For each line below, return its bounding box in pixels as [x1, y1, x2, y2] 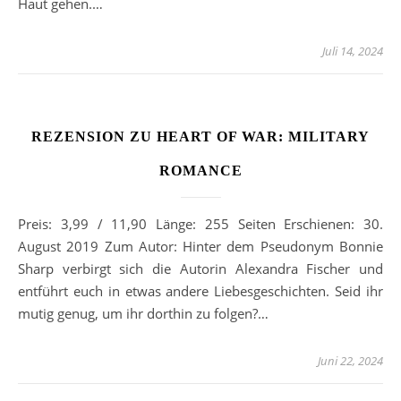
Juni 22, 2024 [318, 353, 383, 370]
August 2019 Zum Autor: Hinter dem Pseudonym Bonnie [18, 237, 383, 256]
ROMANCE [158, 163, 243, 179]
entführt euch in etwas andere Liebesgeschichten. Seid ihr [18, 282, 383, 301]
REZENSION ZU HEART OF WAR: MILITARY [31, 129, 370, 145]
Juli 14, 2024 [322, 43, 383, 60]
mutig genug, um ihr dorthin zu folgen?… [18, 304, 269, 323]
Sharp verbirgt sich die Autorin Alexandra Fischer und [18, 260, 383, 278]
